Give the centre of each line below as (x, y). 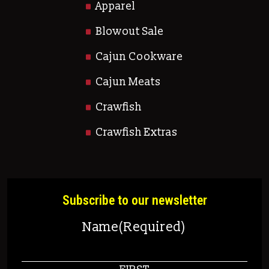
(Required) (153, 227)
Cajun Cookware (140, 56)
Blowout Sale (130, 31)
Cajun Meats (128, 82)
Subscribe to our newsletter (134, 200)
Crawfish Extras (137, 132)
